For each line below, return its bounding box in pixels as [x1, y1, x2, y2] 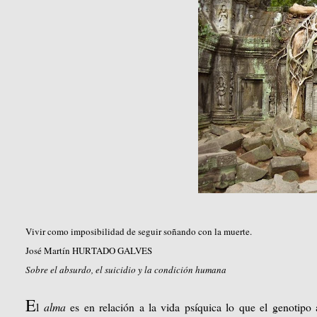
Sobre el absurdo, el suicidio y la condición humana [25, 263, 227, 277]
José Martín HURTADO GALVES [25, 244, 153, 258]
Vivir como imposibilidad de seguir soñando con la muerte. [25, 225, 253, 238]
